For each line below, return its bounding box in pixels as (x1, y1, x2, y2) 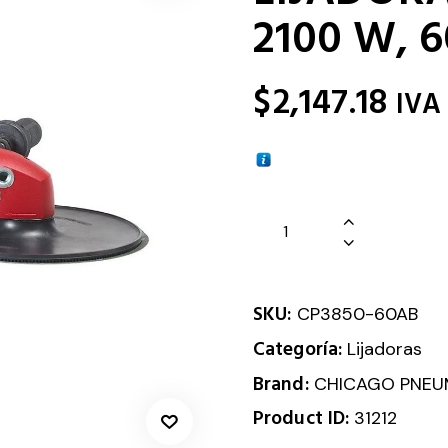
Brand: (253, 371, 314, 399)
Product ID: (253, 405, 355, 433)
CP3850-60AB (296, 302, 418, 327)
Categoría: (253, 336, 348, 364)
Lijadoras (347, 337, 423, 362)
